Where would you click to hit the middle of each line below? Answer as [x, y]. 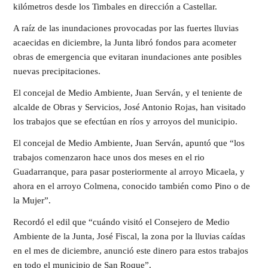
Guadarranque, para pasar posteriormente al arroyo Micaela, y [129, 172]
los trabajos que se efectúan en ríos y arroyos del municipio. [125, 121]
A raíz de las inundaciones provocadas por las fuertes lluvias [126, 28]
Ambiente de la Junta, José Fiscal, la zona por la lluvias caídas [129, 236]
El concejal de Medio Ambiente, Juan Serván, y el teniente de [128, 93]
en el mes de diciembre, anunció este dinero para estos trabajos [131, 251]
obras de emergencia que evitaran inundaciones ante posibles [127, 57]
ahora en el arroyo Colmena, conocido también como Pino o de [132, 186]
